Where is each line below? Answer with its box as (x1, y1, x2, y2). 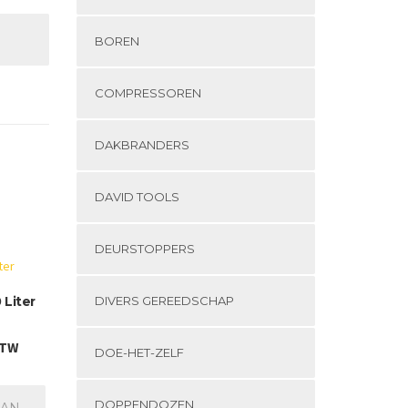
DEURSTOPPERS (94, 241, 195, 256)
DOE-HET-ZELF (94, 345, 184, 360)
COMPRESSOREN (94, 86, 201, 100)
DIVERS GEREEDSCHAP (94, 293, 234, 308)
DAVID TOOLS (94, 189, 179, 204)
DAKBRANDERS (94, 138, 189, 152)
